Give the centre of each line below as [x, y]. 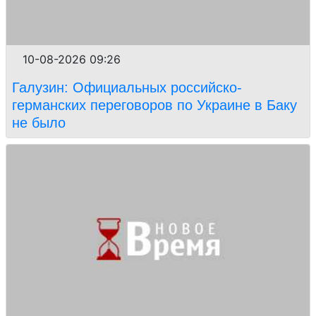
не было [41, 122]
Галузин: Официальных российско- [127, 87]
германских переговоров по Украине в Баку [154, 105]
